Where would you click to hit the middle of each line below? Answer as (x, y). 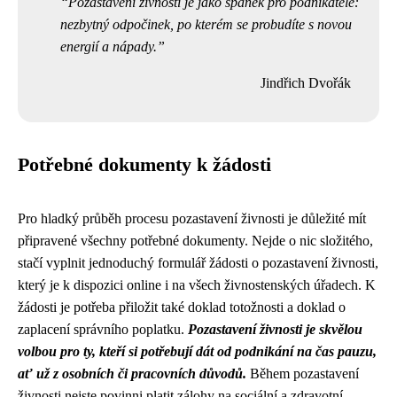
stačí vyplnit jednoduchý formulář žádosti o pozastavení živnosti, (198, 263)
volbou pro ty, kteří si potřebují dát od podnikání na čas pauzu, (197, 351)
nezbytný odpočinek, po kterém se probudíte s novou (206, 24)
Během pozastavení (303, 374)
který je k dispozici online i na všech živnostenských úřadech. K (197, 285)
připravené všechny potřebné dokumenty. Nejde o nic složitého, (195, 241)
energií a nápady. (109, 47)
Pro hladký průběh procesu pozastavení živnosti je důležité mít (192, 218)
